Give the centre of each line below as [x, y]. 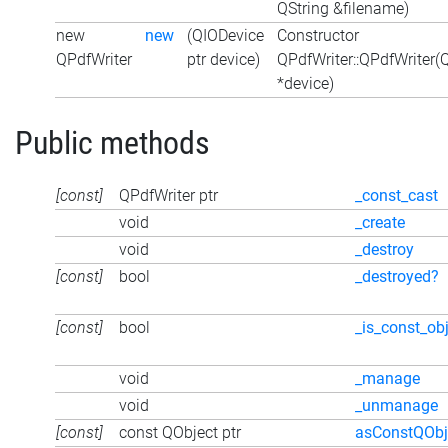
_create [380, 222]
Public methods [112, 142]
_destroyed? [397, 276]
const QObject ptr [180, 432]
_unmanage [396, 405]
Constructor [318, 36]
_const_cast [396, 195]
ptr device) [223, 60]
